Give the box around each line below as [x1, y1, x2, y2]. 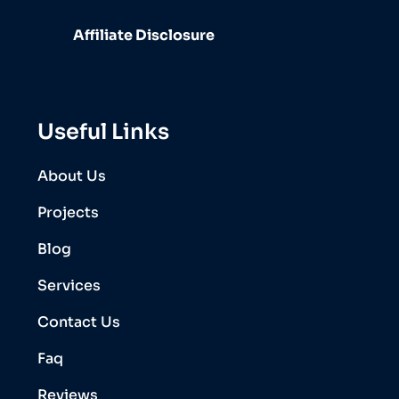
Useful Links [37, 118, 169, 146]
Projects [37, 203, 99, 223]
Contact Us [37, 313, 120, 332]
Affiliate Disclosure [73, 26, 215, 45]
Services [37, 276, 101, 296]
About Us [37, 167, 106, 186]
